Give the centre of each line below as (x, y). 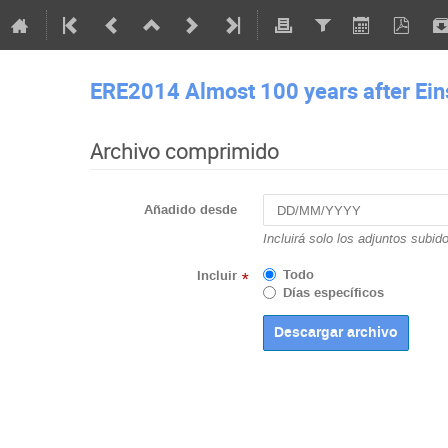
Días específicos (333, 293)
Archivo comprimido (184, 151)
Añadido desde (190, 210)
